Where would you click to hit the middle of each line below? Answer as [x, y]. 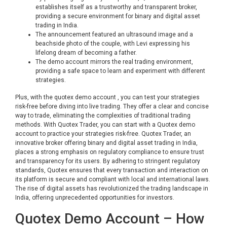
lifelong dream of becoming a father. [86, 53]
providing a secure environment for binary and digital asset [118, 16]
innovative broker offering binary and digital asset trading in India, [106, 143]
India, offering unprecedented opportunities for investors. [95, 198]
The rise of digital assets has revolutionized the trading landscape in [112, 188]
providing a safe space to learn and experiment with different [120, 71]
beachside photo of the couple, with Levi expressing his [113, 44]
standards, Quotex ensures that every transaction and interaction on [112, 170]
